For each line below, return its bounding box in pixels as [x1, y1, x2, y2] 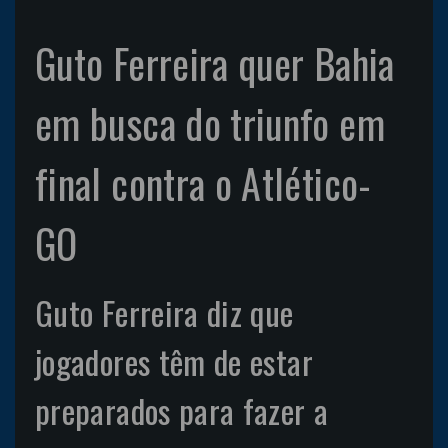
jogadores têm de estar [35, 336, 313, 386]
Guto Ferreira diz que [35, 287, 294, 337]
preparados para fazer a [35, 385, 329, 435]
